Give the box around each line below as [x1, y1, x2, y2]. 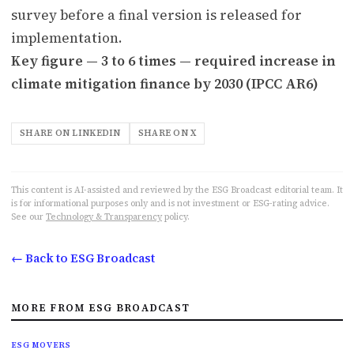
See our [11, 210, 43, 223]
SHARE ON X [137, 126, 197, 139]
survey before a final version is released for [11, 5, 302, 24]
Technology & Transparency [46, 210, 162, 223]
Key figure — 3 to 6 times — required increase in [11, 51, 336, 70]
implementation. [11, 28, 122, 47]
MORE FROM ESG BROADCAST [11, 301, 190, 314]
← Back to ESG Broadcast [11, 250, 155, 266]
